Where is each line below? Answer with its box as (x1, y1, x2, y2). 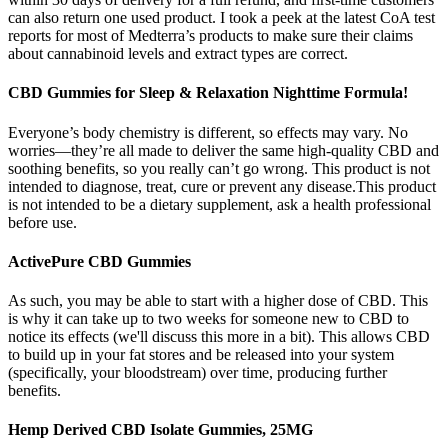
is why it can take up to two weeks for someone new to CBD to (8, 310, 409, 328)
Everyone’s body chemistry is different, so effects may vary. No (8, 123, 408, 141)
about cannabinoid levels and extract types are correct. (8, 45, 348, 63)
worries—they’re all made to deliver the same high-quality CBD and (8, 141, 439, 159)
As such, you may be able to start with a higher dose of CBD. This (8, 292, 428, 310)
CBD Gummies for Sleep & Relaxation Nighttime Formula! (8, 84, 408, 102)
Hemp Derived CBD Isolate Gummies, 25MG (8, 421, 313, 439)
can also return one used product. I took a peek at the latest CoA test (8, 9, 435, 27)
